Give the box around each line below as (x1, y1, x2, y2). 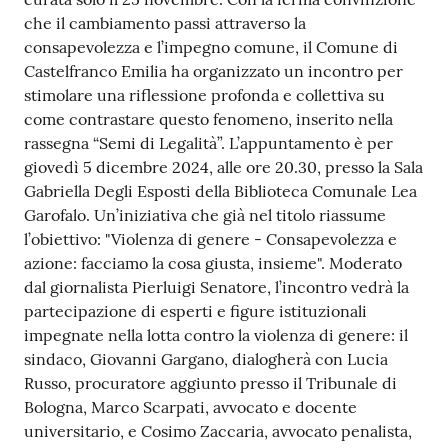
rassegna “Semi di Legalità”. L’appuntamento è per (24, 133, 393, 154)
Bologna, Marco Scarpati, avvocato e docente (24, 397, 357, 418)
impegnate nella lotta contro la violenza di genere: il (24, 325, 408, 346)
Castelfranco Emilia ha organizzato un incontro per (24, 61, 403, 82)
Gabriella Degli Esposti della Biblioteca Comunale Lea (24, 181, 417, 202)
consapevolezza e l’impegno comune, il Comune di (24, 37, 398, 58)
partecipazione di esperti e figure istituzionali (24, 301, 367, 322)
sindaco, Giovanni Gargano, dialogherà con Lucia (24, 349, 388, 370)
